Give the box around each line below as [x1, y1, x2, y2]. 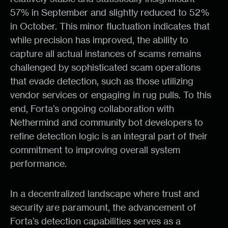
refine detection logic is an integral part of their [10, 130, 208, 141]
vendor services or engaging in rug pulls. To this [10, 89, 211, 100]
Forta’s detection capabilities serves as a [10, 215, 181, 226]
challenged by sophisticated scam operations [10, 62, 201, 73]
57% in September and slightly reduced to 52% [10, 7, 209, 18]
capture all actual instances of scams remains [10, 48, 201, 59]
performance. [10, 158, 67, 169]
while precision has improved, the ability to [10, 34, 188, 45]
